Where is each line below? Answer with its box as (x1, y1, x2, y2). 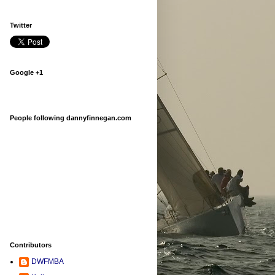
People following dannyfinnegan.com (10, 114, 131, 122)
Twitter (10, 21, 32, 29)
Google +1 (10, 69, 43, 77)
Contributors (10, 241, 52, 249)
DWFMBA (31, 257, 64, 266)
